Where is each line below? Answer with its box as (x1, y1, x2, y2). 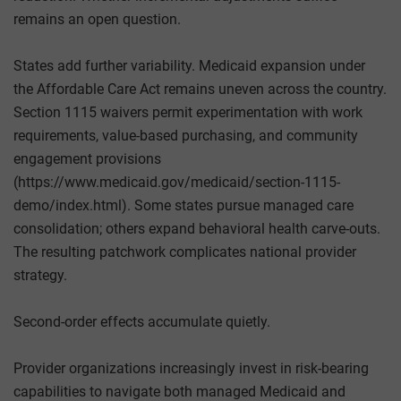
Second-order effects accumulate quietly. (13, 312, 270, 330)
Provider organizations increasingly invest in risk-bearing (13, 359, 369, 377)
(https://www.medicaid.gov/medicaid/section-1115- (13, 173, 340, 191)
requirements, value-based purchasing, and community (13, 126, 358, 144)
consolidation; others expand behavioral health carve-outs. (13, 219, 380, 237)
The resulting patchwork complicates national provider (13, 243, 356, 260)
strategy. (13, 266, 67, 284)
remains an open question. (13, 10, 181, 28)
